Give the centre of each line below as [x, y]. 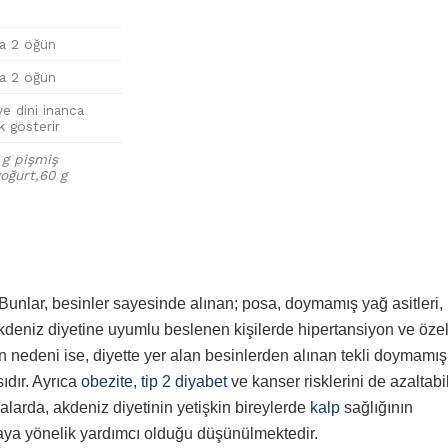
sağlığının [376, 407]
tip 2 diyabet [184, 381]
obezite [107, 381]
